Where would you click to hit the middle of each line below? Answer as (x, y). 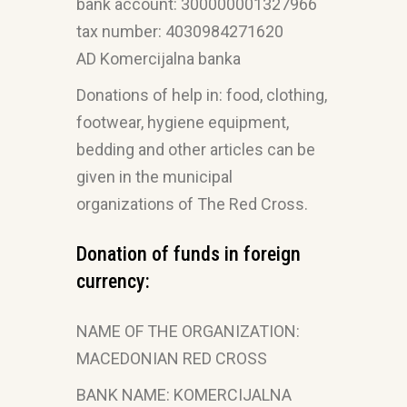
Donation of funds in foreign (189, 254)
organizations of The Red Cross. (192, 204)
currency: (113, 281)
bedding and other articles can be (196, 149)
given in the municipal (154, 177)
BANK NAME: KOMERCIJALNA (184, 395)
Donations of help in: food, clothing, (202, 95)
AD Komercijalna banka (159, 59)
